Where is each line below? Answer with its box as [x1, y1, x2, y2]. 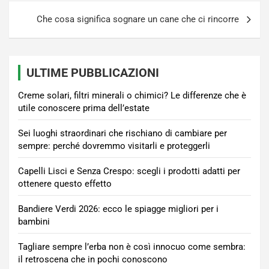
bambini [18, 216, 50, 228]
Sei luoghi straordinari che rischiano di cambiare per [18, 128, 227, 139]
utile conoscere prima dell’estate [18, 103, 150, 114]
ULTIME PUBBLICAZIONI [26, 65, 159, 80]
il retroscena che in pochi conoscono [18, 254, 168, 265]
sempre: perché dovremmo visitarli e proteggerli [18, 141, 210, 152]
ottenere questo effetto [18, 178, 112, 190]
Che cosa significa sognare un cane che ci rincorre [37, 14, 239, 25]
